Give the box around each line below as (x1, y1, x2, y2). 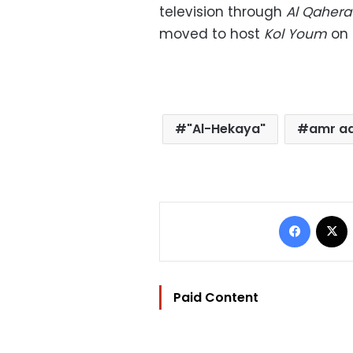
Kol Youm (264, 24, 327, 43)
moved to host (159, 24, 264, 43)
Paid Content (173, 288, 258, 307)
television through (159, 2, 286, 21)
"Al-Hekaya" (187, 119, 266, 138)
